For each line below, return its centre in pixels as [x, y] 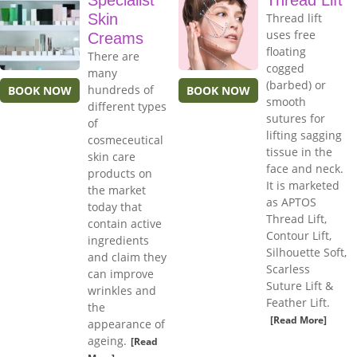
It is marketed [303, 186]
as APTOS [291, 202]
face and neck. [305, 169]
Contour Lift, [299, 236]
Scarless [288, 269]
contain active [125, 224]
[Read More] [298, 320]
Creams [116, 39]
